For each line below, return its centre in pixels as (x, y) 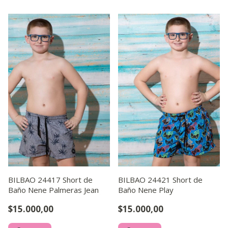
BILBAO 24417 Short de (50, 180)
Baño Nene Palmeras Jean (53, 190)
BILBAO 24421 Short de (160, 180)
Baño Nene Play (146, 190)
